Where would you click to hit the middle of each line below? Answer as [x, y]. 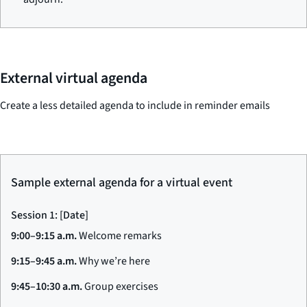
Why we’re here [113, 261]
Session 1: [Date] [50, 215]
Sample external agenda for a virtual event [122, 183]
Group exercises [120, 286]
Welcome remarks [119, 235]
